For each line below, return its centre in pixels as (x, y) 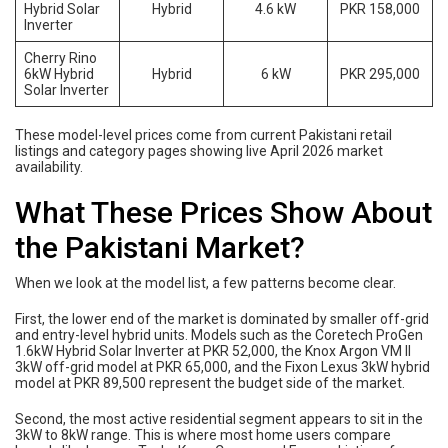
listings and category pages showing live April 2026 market (199, 151)
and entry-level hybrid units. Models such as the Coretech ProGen (219, 335)
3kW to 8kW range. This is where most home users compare (203, 435)
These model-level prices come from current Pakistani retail (203, 135)
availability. (49, 167)
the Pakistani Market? (160, 248)
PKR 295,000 (380, 74)
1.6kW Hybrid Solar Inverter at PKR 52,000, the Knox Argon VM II (213, 351)
